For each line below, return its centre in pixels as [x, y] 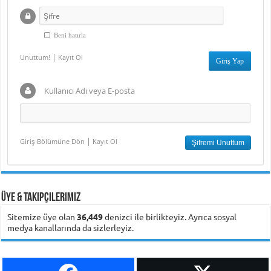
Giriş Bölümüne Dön [53, 141]
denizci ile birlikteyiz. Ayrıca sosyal [170, 216]
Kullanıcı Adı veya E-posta [90, 90]
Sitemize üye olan [42, 216]
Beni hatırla [70, 35]
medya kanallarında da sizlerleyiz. [71, 227]
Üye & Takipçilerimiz [41, 198]
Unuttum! [35, 57]
